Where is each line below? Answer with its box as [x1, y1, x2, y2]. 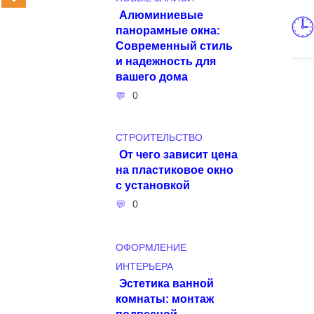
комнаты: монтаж [116, 292, 214, 305]
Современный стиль [116, 39, 233, 52]
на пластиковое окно [116, 163, 233, 176]
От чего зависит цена [119, 147, 238, 161]
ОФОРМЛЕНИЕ [116, 242, 186, 253]
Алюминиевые [119, 8, 203, 21]
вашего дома [116, 69, 188, 83]
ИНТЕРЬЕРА [116, 261, 173, 272]
